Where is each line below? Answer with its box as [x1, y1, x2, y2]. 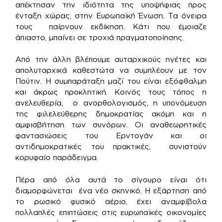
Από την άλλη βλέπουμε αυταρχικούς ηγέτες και [15, 55, 207, 64]
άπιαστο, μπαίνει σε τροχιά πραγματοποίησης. [15, 33, 184, 42]
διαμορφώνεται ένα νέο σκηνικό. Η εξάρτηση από [15, 186, 207, 195]
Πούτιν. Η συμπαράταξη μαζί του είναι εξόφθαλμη [15, 77, 207, 86]
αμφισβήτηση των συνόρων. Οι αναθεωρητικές [15, 120, 207, 129]
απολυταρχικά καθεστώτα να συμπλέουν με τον [15, 66, 207, 75]
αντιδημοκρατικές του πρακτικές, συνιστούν [15, 142, 207, 151]
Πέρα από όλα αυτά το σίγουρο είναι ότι [15, 175, 207, 184]
